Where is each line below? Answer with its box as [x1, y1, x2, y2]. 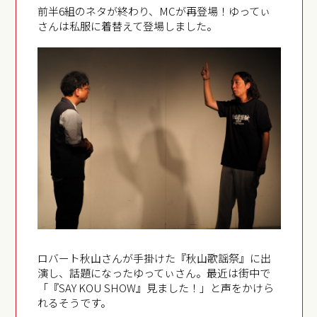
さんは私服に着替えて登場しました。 [38, 18, 218, 33]
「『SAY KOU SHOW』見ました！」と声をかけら [38, 279, 275, 295]
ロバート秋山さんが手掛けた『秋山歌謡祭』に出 [38, 250, 272, 265]
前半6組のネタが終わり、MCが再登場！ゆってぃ [38, 3, 271, 18]
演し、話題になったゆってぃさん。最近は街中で [38, 265, 271, 280]
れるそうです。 [38, 294, 112, 310]
